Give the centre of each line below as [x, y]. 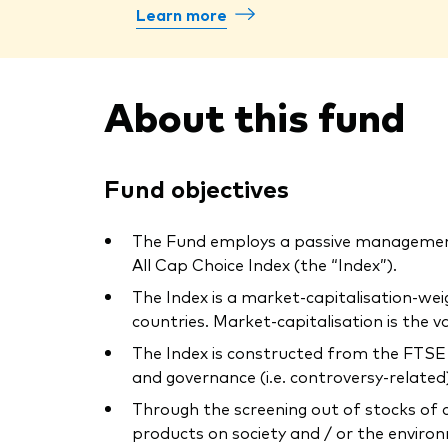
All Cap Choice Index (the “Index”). [264, 264]
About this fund [254, 115]
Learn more [181, 14]
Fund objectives [196, 188]
